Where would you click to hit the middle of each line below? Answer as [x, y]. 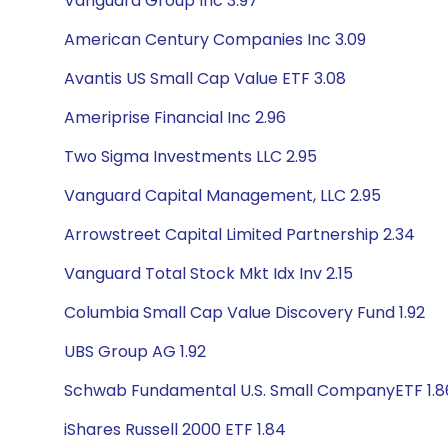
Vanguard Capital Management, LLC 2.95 [222, 195]
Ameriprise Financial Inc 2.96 [175, 117]
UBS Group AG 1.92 [135, 351]
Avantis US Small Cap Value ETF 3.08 [205, 78]
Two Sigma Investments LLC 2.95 [190, 156]
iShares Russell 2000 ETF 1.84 [175, 429]
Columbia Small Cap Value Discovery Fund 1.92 [244, 312]
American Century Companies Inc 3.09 [215, 39]
